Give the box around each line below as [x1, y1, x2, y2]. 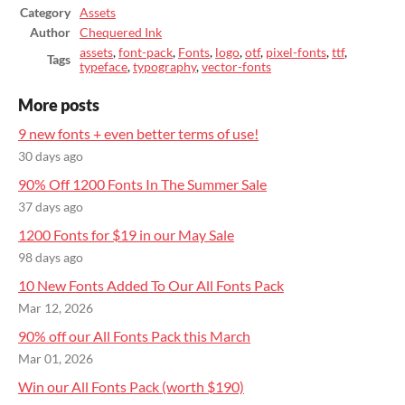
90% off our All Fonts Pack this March [18, 327, 250, 345]
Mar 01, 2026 [18, 352, 93, 367]
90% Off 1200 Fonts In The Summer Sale [18, 175, 267, 193]
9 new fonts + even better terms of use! [18, 125, 259, 143]
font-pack [118, 45, 173, 61]
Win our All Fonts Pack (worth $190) [18, 378, 244, 396]
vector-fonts [202, 60, 271, 75]
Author [30, 25, 71, 41]
